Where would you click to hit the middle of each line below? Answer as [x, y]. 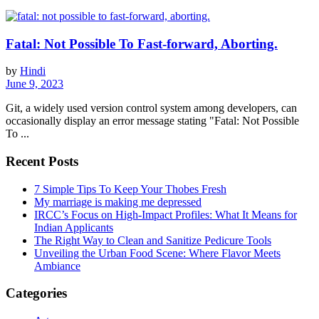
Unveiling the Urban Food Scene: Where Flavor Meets [157, 253]
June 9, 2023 [35, 84]
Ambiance [57, 266]
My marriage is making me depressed [118, 202]
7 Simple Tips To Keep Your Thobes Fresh [130, 189]
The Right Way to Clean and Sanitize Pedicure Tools [153, 240]
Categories [36, 293]
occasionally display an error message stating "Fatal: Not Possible [152, 121]
